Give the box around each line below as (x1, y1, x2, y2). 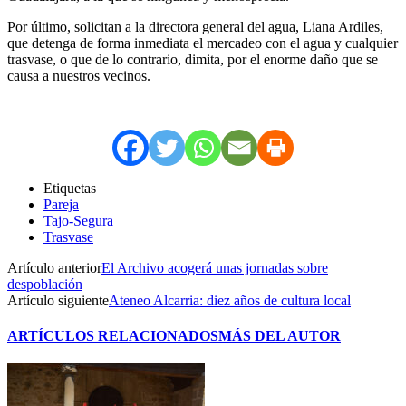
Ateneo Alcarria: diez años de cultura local (109, 292, 351, 308)
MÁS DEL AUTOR (218, 328, 341, 344)
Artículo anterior (7, 259, 101, 275)
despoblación (7, 275, 82, 292)
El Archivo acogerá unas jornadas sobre (101, 259, 328, 275)
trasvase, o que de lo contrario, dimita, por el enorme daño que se (7, 51, 378, 67)
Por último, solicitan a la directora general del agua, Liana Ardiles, (7, 18, 383, 34)
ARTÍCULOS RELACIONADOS (7, 328, 218, 344)
